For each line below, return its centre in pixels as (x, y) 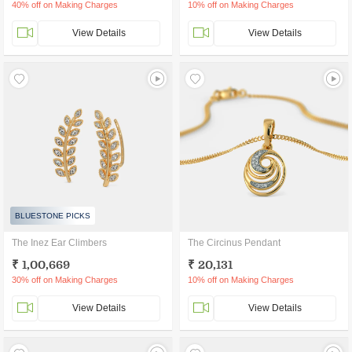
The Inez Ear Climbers (59, 243)
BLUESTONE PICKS (53, 216)
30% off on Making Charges (65, 280)
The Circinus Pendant (234, 243)
